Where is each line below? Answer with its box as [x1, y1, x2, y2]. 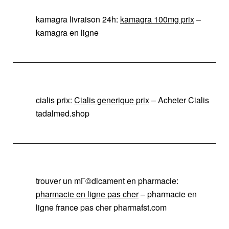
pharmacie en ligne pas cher [36, 188, 139, 200]
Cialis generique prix [74, 94, 149, 106]
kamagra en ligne [36, 26, 99, 38]
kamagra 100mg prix [120, 13, 194, 25]
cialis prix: [36, 94, 74, 106]
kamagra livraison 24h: [36, 13, 120, 25]
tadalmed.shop [36, 107, 89, 119]
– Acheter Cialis [149, 94, 209, 106]
